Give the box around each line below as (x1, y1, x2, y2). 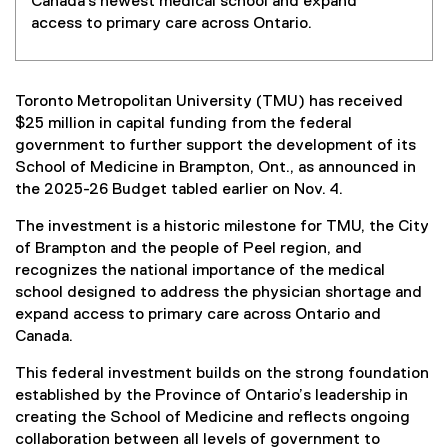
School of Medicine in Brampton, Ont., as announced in (15, 160, 416, 177)
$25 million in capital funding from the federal (15, 116, 352, 133)
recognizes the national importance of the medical (15, 263, 385, 280)
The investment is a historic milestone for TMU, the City (15, 219, 429, 236)
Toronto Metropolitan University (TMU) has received (15, 94, 403, 111)
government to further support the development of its (15, 138, 416, 155)
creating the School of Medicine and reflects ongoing (15, 410, 410, 427)
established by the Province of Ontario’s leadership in (15, 388, 408, 405)
